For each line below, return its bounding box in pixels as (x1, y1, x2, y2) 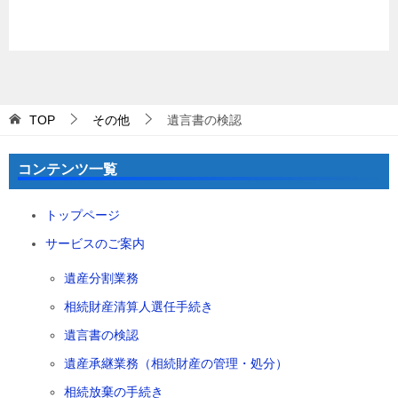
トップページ (45, 208, 120, 223)
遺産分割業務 (64, 271, 139, 286)
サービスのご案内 (45, 236, 145, 251)
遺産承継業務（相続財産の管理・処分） (64, 356, 288, 371)
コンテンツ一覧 (18, 162, 117, 178)
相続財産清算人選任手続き (64, 299, 213, 314)
